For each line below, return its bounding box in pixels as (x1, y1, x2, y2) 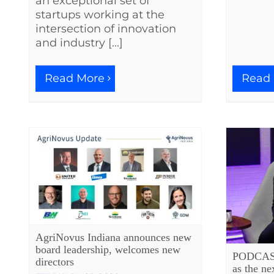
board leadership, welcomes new (35, 243, 180, 256)
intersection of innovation (35, 22, 176, 36)
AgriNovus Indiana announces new (35, 231, 191, 243)
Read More (45, 72, 105, 86)
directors (35, 255, 74, 268)
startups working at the (35, 8, 165, 22)
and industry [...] (35, 36, 123, 50)
